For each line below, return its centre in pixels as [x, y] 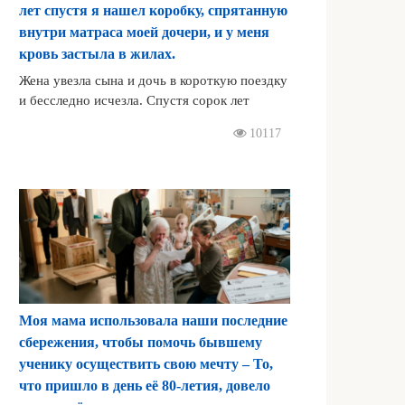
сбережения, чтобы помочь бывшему [141, 342]
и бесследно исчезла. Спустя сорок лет [134, 100]
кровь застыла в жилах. [97, 54]
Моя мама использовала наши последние [153, 320]
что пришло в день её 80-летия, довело [145, 385]
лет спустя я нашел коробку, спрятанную [153, 11]
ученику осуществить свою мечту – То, [146, 363]
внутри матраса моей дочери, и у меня [144, 33]
